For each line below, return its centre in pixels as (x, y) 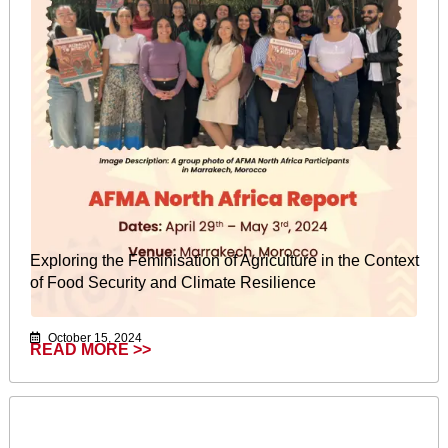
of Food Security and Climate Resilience (173, 282)
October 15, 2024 (93, 338)
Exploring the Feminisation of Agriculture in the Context (224, 260)
